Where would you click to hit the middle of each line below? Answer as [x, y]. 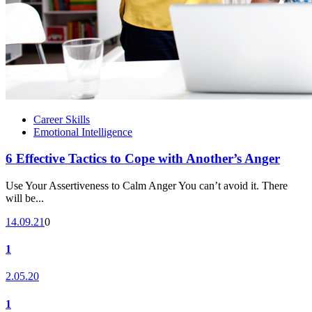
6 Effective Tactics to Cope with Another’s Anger [143, 159]
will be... [25, 198]
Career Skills [62, 119]
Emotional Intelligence [83, 132]
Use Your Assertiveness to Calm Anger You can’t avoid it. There [147, 185]
